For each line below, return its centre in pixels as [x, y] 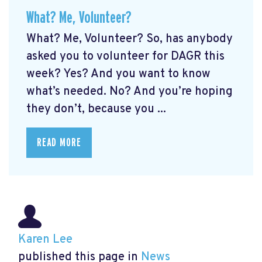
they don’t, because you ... [96, 110]
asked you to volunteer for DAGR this [125, 57]
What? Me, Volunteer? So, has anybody [130, 39]
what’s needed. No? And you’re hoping [130, 92]
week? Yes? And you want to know [118, 75]
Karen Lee [45, 240]
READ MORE [59, 143]
